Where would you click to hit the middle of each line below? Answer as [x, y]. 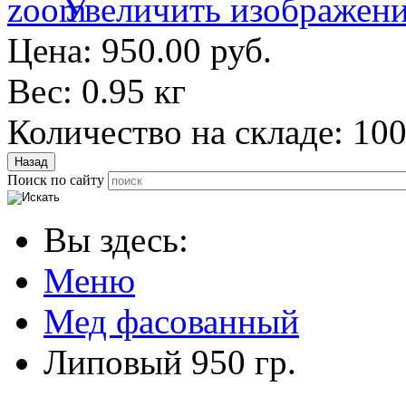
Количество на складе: [180, 132]
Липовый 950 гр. [170, 362]
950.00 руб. [187, 51]
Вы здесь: [125, 240]
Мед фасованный [171, 322]
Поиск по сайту [56, 180]
